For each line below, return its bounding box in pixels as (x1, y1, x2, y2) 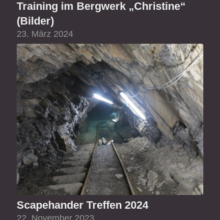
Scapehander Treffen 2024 (16, 199, 148, 212)
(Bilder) (16, 15, 54, 27)
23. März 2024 (16, 29, 73, 39)
